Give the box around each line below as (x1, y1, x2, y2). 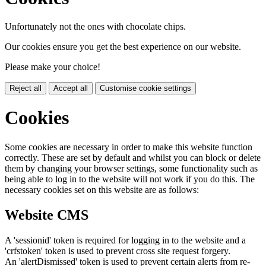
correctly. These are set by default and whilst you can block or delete (5, 152, 261, 163)
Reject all (9, 84, 42, 93)
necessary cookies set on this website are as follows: (5, 184, 199, 195)
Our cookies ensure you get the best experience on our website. (5, 42, 241, 52)
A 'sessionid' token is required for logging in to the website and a (5, 235, 246, 245)
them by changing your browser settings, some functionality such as (5, 163, 258, 173)
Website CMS (5, 207, 88, 223)
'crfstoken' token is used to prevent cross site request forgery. (5, 245, 230, 256)
